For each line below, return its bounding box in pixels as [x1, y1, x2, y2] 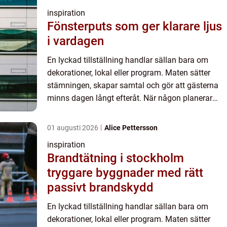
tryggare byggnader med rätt [47, 166, 203, 180]
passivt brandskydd [47, 180, 154, 195]
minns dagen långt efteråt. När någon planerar [47, 93, 212, 103]
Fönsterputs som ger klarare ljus [47, 19, 222, 34]
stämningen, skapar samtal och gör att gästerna [47, 81, 218, 91]
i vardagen [47, 34, 104, 49]
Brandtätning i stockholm [47, 151, 184, 166]
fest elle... [47, 106, 81, 116]
